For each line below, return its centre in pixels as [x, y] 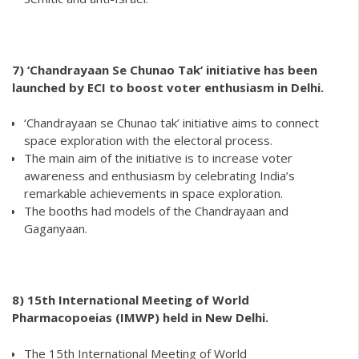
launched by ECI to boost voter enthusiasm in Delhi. [168, 87]
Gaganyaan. [56, 229]
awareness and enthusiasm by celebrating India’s [159, 176]
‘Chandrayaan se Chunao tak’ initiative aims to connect [171, 123]
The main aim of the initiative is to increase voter [158, 158]
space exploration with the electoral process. [148, 141]
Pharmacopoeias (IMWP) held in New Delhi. [140, 318]
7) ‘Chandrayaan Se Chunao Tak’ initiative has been [165, 69]
